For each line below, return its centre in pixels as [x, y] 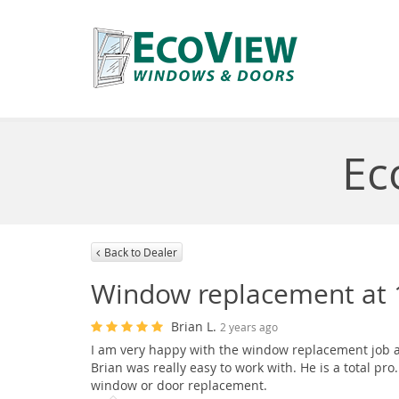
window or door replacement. [179, 386]
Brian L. [195, 327]
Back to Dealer [141, 252]
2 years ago [249, 328]
